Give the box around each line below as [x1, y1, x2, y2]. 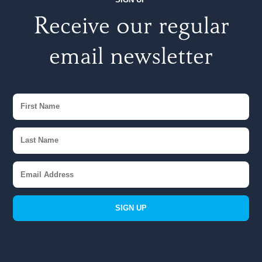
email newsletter [49, 46, 213, 72]
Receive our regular [33, 15, 229, 42]
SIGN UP [115, 204, 147, 213]
